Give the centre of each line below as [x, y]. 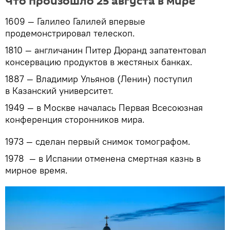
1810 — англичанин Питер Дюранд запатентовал [106, 50]
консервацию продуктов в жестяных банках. [99, 62]
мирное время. [36, 170]
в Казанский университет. [59, 91]
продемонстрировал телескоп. [70, 33]
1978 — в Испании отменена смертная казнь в [103, 159]
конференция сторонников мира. [75, 120]
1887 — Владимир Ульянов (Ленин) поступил [99, 79]
